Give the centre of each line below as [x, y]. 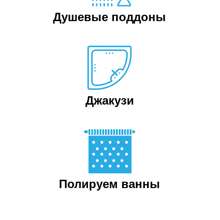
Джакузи [110, 100]
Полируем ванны [110, 184]
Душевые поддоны [110, 17]
